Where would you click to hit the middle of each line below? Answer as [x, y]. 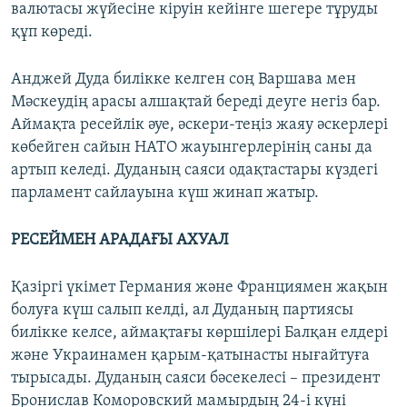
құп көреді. [52, 33]
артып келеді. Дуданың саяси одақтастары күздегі [194, 171]
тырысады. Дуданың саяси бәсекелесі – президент [195, 379]
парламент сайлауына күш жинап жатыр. [165, 194]
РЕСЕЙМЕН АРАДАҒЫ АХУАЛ [120, 241]
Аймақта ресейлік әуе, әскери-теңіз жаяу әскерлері [199, 125]
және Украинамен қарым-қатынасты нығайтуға [190, 356]
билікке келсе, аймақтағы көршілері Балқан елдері [199, 333]
